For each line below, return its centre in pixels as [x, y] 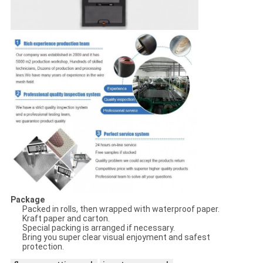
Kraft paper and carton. [66, 218]
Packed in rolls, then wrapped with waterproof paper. [121, 209]
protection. [43, 246]
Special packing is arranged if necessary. [98, 227]
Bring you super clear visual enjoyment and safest [116, 237]
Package [27, 199]
